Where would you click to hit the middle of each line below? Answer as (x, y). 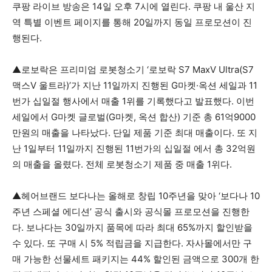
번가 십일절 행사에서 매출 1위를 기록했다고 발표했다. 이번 (133, 101)
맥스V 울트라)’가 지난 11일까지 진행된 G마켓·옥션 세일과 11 (135, 85)
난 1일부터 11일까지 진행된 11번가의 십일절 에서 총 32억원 (134, 148)
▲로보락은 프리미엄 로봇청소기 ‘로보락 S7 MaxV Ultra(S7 (133, 70)
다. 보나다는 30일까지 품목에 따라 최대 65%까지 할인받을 (132, 227)
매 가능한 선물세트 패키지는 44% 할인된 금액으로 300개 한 (136, 259)
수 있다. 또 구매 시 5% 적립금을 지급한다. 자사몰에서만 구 (132, 243)
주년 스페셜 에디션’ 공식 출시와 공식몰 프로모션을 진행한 (131, 212)
